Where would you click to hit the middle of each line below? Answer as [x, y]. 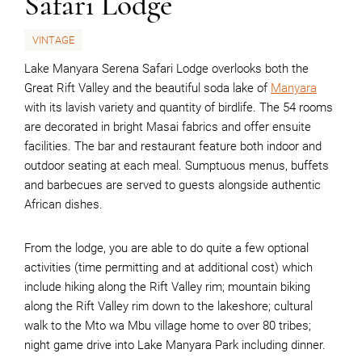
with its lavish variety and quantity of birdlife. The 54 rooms [179, 107]
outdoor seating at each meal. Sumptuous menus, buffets [177, 166]
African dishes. [63, 204]
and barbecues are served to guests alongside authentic [173, 185]
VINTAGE [53, 40]
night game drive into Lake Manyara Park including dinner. [175, 345]
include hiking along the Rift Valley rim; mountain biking [167, 287]
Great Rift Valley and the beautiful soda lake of [147, 88]
